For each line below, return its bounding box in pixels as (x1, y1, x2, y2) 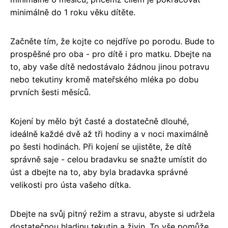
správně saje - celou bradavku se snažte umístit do (10, 154, 207, 164)
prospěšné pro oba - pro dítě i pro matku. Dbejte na (10, 48, 211, 59)
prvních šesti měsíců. (10, 87, 91, 97)
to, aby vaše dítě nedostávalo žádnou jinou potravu (10, 61, 209, 72)
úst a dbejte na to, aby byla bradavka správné (10, 166, 188, 177)
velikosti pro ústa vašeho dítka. (10, 179, 131, 190)
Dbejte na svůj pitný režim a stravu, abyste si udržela (10, 208, 215, 219)
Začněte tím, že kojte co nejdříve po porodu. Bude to (10, 36, 215, 46)
